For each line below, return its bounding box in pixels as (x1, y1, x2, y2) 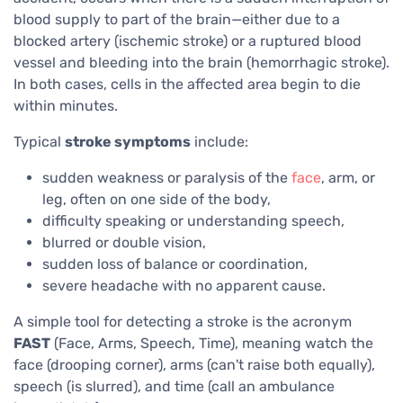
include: (191, 132, 248, 150)
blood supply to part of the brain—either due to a (13, 10, 340, 28)
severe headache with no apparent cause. (42, 276, 326, 294)
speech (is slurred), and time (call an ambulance (13, 377, 335, 395)
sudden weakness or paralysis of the (42, 168, 291, 186)
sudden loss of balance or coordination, (42, 255, 308, 273)
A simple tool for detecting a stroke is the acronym (13, 312, 352, 330)
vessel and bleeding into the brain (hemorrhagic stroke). (13, 53, 390, 71)
